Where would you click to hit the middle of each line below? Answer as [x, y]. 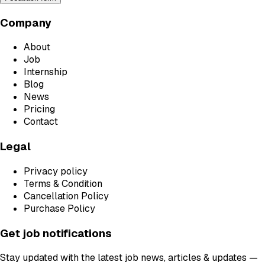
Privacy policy [56, 171]
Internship [46, 72]
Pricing [39, 109]
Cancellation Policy [66, 196]
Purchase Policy [59, 208]
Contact [41, 122]
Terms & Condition [63, 183]
